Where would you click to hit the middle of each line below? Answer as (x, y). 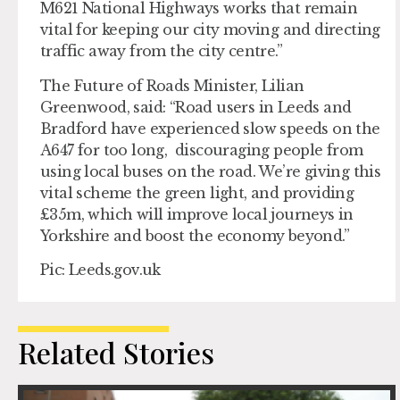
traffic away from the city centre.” (161, 51)
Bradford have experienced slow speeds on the (210, 128)
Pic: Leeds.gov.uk (100, 270)
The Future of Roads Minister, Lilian (172, 85)
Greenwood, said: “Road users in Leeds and (196, 107)
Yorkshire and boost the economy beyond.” (195, 235)
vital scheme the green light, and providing (197, 192)
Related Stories (116, 352)
